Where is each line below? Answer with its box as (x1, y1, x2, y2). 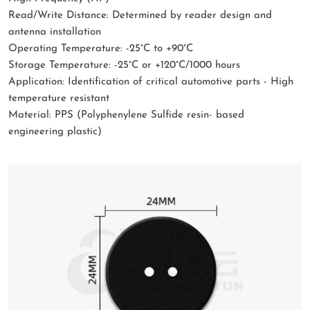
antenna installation (8, 26, 101, 37)
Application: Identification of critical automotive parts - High (8, 76, 293, 87)
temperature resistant (8, 93, 109, 104)
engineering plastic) (8, 126, 102, 137)
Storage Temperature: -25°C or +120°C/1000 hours (8, 60, 240, 71)
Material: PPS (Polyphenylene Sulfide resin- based (8, 109, 244, 120)
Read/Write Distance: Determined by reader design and (8, 10, 272, 21)
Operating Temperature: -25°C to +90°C (8, 43, 193, 54)
